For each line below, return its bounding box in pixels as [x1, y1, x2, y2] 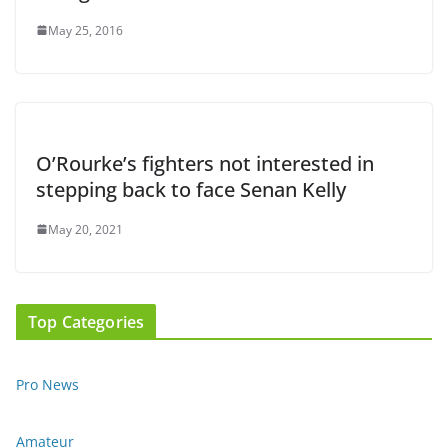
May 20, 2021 [48, 220, 123, 238]
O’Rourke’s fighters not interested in [36, 149, 374, 177]
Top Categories [28, 310, 145, 333]
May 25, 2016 [48, 21, 123, 39]
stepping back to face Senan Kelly [36, 175, 346, 203]
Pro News [16, 374, 79, 394]
